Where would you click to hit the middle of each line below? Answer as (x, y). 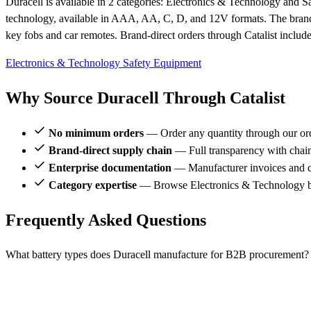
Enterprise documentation (110, 167)
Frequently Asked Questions (106, 220)
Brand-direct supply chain (110, 150)
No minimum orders (96, 133)
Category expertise (93, 185)
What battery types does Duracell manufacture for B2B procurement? (157, 254)
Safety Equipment (162, 63)
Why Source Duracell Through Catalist (145, 98)
